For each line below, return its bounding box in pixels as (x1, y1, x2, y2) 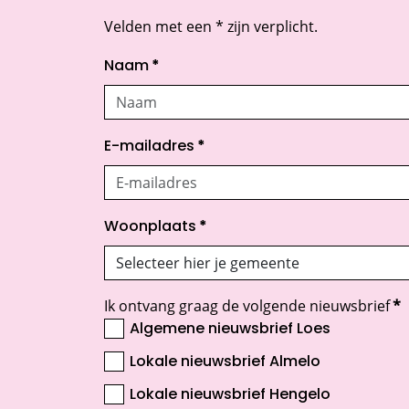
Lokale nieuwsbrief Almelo (130, 355, 320, 371)
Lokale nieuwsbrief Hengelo (130, 388, 330, 404)
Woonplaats (104, 220, 196, 236)
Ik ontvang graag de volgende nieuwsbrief (104, 296, 390, 317)
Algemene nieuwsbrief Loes (130, 322, 330, 338)
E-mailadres (104, 140, 194, 155)
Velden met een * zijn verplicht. (104, 16, 318, 37)
